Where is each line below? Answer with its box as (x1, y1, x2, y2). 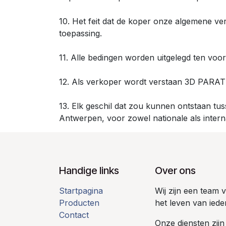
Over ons (155, 164, 196, 177)
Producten (59, 198, 99, 208)
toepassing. (59, 28, 102, 38)
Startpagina (59, 186, 103, 196)
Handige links (59, 164, 119, 177)
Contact (59, 210, 89, 220)
